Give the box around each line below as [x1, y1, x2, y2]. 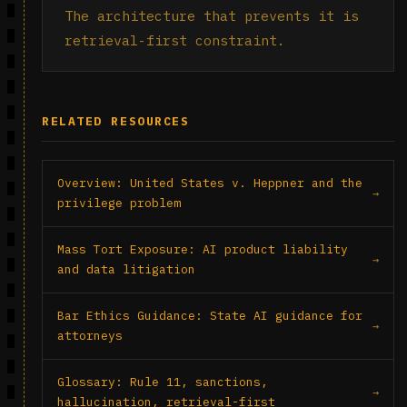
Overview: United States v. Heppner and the [57, 175, 362, 191]
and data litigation [57, 262, 195, 277]
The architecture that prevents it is [65, 7, 359, 25]
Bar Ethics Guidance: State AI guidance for [57, 308, 362, 323]
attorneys [57, 328, 123, 343]
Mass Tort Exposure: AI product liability [57, 242, 348, 257]
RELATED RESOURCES [42, 114, 190, 129]
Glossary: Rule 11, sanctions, [57, 374, 268, 390]
